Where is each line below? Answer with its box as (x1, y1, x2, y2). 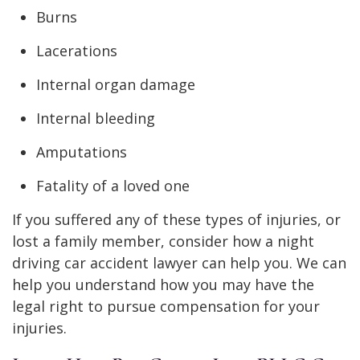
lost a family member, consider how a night (12, 231, 314, 251)
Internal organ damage (36, 74, 195, 94)
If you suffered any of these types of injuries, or (12, 209, 341, 229)
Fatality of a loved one (36, 175, 190, 195)
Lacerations (36, 40, 117, 60)
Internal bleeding (36, 108, 155, 128)
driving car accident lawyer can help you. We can (12, 252, 346, 272)
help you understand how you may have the (12, 274, 314, 294)
